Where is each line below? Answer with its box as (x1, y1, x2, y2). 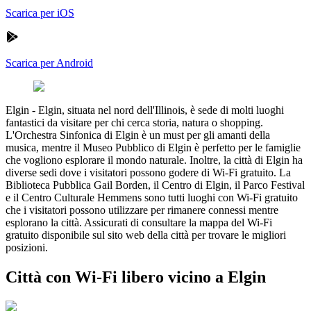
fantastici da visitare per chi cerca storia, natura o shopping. (6, 116, 263, 128)
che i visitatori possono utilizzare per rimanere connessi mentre (6, 203, 278, 216)
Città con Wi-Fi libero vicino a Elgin (6, 267, 266, 286)
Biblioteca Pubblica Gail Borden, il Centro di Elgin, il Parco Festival (6, 178, 305, 191)
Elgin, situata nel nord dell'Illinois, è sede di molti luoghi (38, 103, 284, 116)
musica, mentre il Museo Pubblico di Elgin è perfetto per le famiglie (6, 141, 301, 153)
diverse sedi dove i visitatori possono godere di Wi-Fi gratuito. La (6, 166, 291, 178)
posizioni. (6, 241, 48, 253)
